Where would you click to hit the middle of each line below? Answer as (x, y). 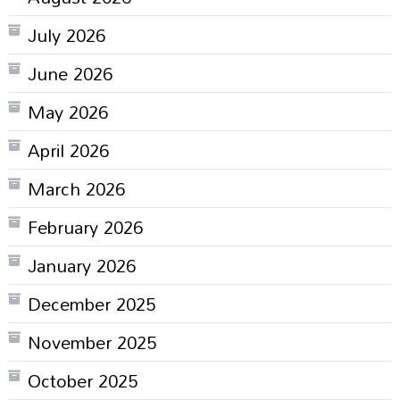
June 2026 (70, 73)
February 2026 (85, 226)
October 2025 (82, 380)
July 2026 (66, 34)
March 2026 (76, 188)
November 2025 (92, 342)
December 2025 (91, 303)
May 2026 (67, 111)
